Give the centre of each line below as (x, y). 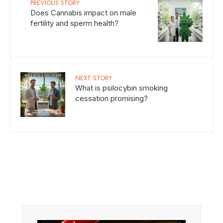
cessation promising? (111, 98)
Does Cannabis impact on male (83, 12)
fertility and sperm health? (74, 23)
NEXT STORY (94, 78)
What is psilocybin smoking (121, 88)
